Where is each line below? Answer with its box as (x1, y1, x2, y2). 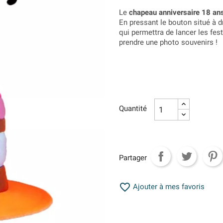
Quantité (119, 104, 147, 113)
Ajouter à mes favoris (131, 182, 205, 191)
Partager (119, 153, 147, 162)
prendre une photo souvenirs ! (119, 38, 218, 47)
